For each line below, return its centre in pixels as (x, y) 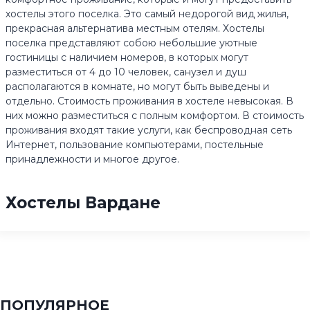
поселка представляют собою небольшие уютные (131, 43)
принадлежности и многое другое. (92, 159)
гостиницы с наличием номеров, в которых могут (127, 57)
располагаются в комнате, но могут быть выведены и (137, 86)
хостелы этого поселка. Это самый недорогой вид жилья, (147, 14)
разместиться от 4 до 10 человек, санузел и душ (126, 72)
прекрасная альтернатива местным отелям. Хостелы (135, 28)
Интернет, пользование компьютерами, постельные (135, 145)
